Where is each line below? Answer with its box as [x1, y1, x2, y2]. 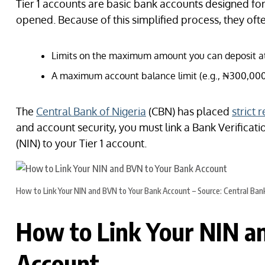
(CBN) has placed [146, 105, 232, 118]
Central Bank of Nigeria [36, 105, 146, 118]
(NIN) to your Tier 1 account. [16, 137, 147, 150]
